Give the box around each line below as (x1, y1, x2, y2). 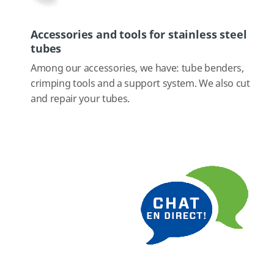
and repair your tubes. (31, 91, 132, 106)
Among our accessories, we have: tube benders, (31, 61, 244, 76)
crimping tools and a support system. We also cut (31, 76, 250, 91)
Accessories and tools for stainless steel (31, 26, 247, 43)
